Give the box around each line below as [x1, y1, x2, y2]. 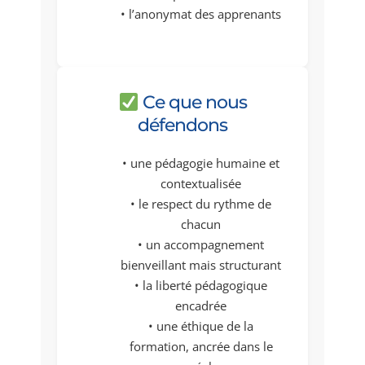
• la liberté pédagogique [134, 277, 267, 294]
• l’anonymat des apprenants [121, 5, 281, 22]
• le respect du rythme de [130, 196, 271, 213]
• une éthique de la [148, 318, 253, 335]
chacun [181, 216, 221, 233]
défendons [138, 114, 227, 137]
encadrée [175, 297, 226, 314]
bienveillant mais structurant [121, 257, 281, 274]
